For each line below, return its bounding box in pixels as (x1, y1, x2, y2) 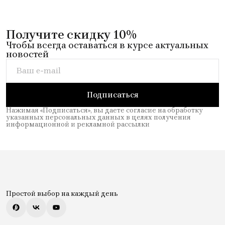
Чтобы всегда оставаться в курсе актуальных (6, 39, 208, 51)
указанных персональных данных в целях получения (6, 113, 191, 122)
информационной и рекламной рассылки (6, 120, 150, 129)
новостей (6, 48, 49, 60)
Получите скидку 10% (6, 27, 137, 42)
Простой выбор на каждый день (6, 189, 118, 198)
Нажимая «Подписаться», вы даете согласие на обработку (6, 105, 203, 115)
